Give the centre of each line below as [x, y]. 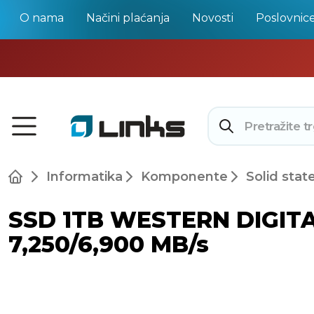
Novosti [213, 18]
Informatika [84, 177]
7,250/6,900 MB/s [109, 244]
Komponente [184, 177]
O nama [42, 18]
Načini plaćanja [128, 18]
